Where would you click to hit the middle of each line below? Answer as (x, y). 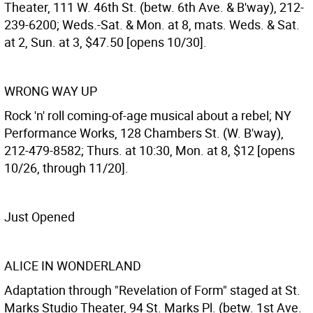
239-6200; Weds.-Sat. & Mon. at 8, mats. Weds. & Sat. (152, 24)
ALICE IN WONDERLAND (73, 265)
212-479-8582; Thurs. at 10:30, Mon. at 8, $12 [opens (150, 150)
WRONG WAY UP (51, 91)
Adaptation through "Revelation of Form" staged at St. (152, 290)
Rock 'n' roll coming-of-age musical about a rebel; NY (148, 115)
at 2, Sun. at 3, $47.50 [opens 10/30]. (105, 42)
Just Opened (39, 217)
